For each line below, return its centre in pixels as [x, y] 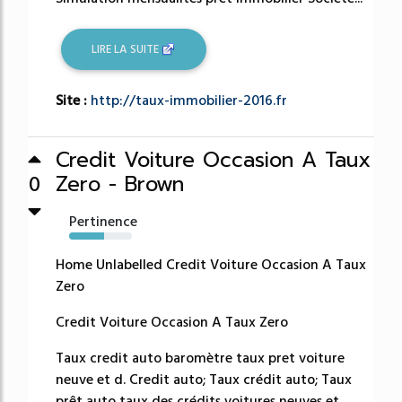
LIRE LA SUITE [127, 49]
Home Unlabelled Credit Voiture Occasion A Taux [211, 265]
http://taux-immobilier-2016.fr [189, 101]
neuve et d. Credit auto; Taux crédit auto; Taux [204, 380]
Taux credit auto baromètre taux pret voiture [200, 358]
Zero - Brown [120, 185]
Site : [73, 101]
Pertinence [103, 222]
